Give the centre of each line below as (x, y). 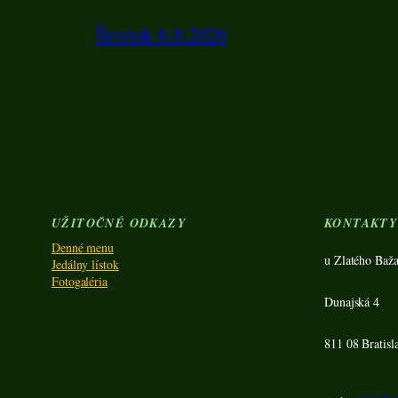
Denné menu (83, 248)
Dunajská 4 (352, 302)
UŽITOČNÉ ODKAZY (119, 223)
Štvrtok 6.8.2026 (162, 35)
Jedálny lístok (85, 265)
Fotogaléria (80, 282)
